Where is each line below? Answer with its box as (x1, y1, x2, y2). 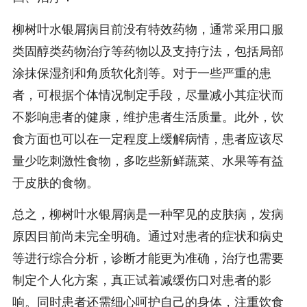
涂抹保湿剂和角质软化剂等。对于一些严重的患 (12, 66, 271, 80)
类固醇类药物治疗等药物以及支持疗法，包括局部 (12, 44, 284, 58)
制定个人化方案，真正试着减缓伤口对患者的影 (12, 273, 271, 287)
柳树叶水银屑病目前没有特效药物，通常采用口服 (12, 22, 284, 36)
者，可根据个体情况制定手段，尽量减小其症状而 (12, 88, 284, 102)
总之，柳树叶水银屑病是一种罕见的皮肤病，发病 (12, 207, 284, 221)
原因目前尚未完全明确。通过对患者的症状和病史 (12, 229, 284, 243)
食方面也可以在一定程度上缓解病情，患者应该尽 (12, 132, 284, 146)
